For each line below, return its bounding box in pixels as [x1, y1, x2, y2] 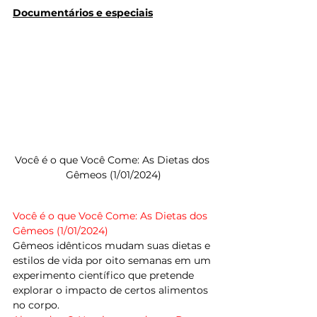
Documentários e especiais [13, 6, 153, 20]
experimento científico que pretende [13, 269, 197, 282]
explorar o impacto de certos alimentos [13, 284, 211, 296]
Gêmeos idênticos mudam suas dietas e [13, 239, 213, 252]
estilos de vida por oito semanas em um [13, 254, 214, 267]
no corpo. [13, 299, 59, 311]
